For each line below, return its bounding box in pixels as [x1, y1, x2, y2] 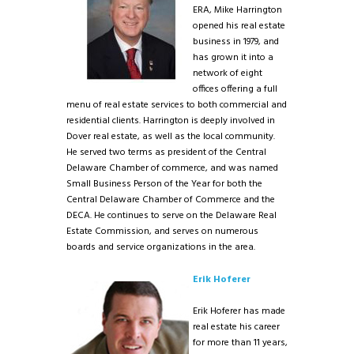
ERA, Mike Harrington [193, 2, 282, 19]
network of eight [193, 66, 262, 82]
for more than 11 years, [193, 335, 288, 352]
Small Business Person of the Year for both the [66, 176, 262, 193]
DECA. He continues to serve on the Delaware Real [66, 208, 277, 224]
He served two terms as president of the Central [66, 145, 266, 161]
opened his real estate [193, 18, 285, 35]
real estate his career [193, 319, 280, 336]
